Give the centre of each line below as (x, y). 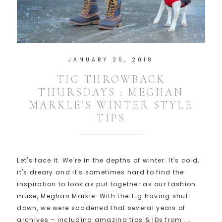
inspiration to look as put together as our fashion (107, 184)
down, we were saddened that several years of (101, 208)
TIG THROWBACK (111, 80)
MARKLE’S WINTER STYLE (111, 105)
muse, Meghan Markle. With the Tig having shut (103, 196)
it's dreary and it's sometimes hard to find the (101, 172)
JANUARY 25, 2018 (111, 60)
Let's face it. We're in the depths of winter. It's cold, (108, 161)
